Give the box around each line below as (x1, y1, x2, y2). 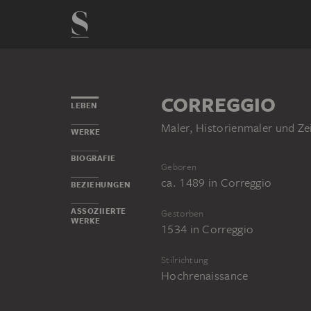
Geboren (161, 161, 197, 174)
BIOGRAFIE (71, 153, 116, 164)
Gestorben (161, 208, 204, 220)
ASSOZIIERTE (71, 205, 126, 217)
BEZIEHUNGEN (71, 179, 131, 190)
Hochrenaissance (161, 268, 249, 284)
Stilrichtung (161, 254, 209, 267)
